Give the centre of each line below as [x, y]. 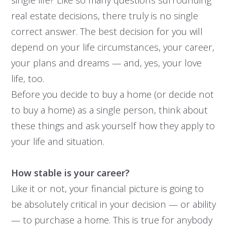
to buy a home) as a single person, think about [109, 110]
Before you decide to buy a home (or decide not [112, 94]
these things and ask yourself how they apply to [113, 126]
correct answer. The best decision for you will [107, 31]
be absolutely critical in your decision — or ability [113, 204]
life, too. [27, 79]
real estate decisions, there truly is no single [104, 16]
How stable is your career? [70, 173]
